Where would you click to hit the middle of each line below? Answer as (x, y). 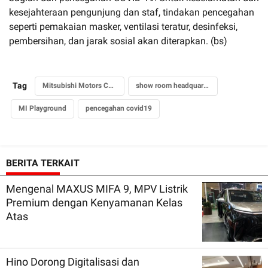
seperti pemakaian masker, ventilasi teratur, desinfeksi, (123, 26)
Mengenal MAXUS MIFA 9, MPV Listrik (97, 188)
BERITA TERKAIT (43, 163)
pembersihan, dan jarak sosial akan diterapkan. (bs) (118, 41)
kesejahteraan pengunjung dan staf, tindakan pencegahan (132, 12)
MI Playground (42, 108)
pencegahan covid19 (119, 108)
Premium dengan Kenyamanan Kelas (94, 202)
